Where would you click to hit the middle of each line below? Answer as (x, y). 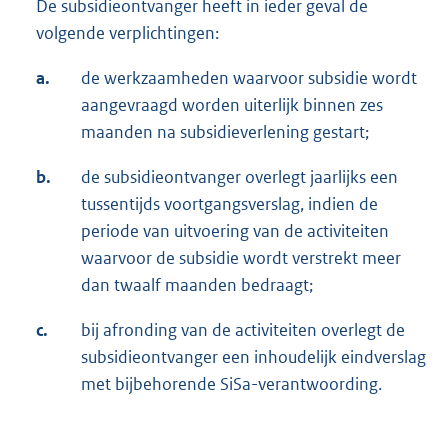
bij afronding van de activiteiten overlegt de (243, 330)
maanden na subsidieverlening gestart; (225, 132)
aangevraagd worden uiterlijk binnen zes (232, 105)
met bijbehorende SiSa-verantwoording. (231, 384)
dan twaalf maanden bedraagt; (197, 285)
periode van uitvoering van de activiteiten (235, 231)
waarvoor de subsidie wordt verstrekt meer (241, 258)
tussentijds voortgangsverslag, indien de (229, 204)
